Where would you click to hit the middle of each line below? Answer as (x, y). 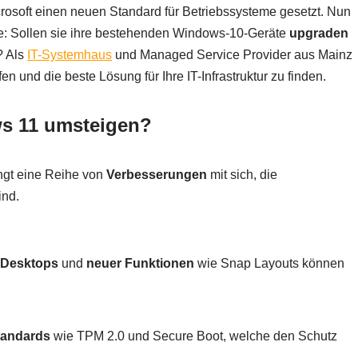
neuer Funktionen (140, 264)
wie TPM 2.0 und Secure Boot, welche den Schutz (194, 336)
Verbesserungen (157, 175)
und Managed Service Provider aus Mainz (232, 55)
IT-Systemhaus (70, 55)
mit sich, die (242, 175)
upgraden (319, 34)
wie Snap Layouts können (269, 264)
